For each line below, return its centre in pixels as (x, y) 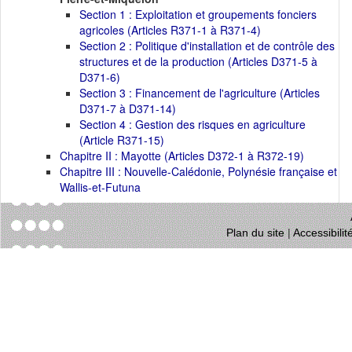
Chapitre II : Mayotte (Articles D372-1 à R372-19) (182, 156)
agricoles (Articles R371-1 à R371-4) (170, 30)
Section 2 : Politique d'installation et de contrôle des (207, 46)
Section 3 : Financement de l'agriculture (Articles (200, 93)
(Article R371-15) (122, 140)
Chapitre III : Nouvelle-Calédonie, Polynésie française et (198, 171)
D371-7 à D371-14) (128, 108)
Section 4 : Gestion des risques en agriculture (192, 124)
